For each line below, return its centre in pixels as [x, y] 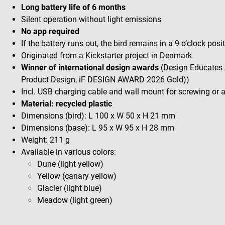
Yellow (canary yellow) [77, 176]
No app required [50, 31]
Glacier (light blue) [70, 188]
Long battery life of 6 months [73, 7]
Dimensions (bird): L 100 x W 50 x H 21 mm [98, 116]
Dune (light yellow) [70, 164]
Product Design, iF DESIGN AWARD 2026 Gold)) [105, 79]
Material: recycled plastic [67, 103]
